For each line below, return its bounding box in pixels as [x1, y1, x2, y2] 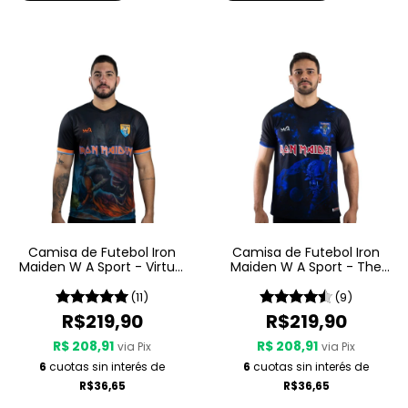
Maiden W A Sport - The [230, 258, 382, 276]
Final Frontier [266, 272, 346, 291]
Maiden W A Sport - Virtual [18, 258, 186, 276]
